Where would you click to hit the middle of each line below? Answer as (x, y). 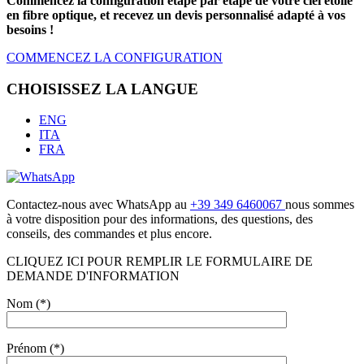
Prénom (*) (35, 349)
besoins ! (30, 30)
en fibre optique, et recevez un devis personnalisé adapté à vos (176, 15)
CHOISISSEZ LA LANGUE (102, 89)
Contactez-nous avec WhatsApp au (98, 205)
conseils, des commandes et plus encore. (109, 234)
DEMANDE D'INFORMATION (93, 276)
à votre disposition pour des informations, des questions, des (160, 219)
